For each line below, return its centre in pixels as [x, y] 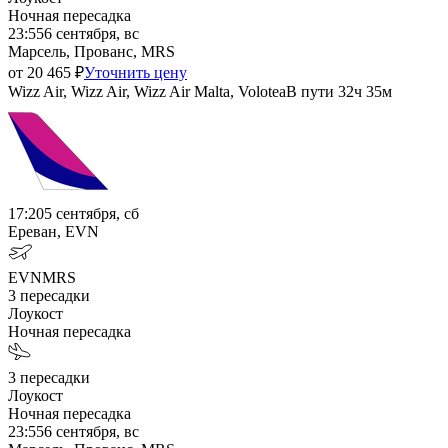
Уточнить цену [135, 72]
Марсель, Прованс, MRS [91, 51]
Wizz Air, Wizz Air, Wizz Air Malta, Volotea [147, 91]
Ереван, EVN [53, 231]
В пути [310, 91]
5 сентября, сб [91, 213]
